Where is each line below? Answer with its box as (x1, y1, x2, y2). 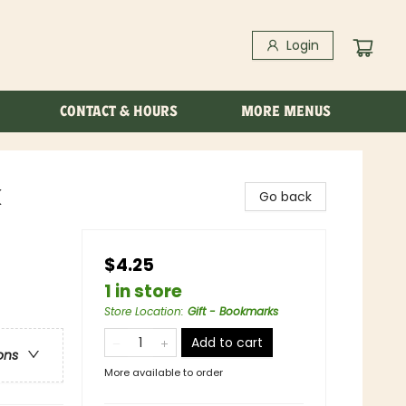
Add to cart (191, 333, 263, 352)
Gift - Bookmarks (188, 304, 278, 319)
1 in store (104, 279, 182, 304)
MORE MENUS (241, 102, 331, 120)
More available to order (104, 365, 223, 380)
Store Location (104, 304, 181, 319)
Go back (259, 188, 312, 206)
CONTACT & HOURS (60, 102, 178, 120)
